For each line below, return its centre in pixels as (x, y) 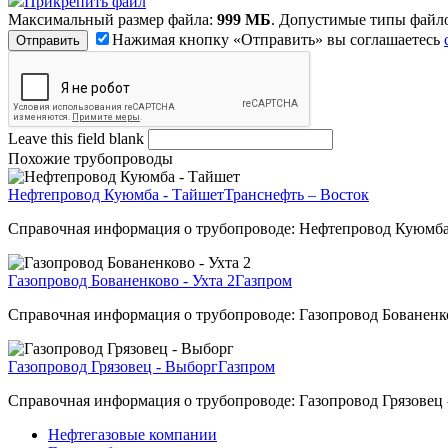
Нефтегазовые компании (132, 434)
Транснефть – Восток (296, 194)
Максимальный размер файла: (112, 19)
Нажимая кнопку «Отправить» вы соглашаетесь (278, 39)
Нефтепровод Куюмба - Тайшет (116, 194)
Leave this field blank (78, 138)
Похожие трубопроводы (90, 158)
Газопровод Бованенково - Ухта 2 (121, 280)
